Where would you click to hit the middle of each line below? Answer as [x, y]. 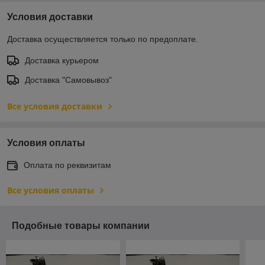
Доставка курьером [62, 60]
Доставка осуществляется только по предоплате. [103, 39]
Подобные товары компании [81, 225]
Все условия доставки [55, 106]
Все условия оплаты [51, 190]
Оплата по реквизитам [67, 165]
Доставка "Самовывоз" [68, 80]
